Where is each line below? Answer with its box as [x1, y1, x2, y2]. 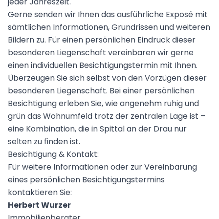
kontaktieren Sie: [8, 187, 72, 198]
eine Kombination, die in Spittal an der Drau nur [8, 123, 187, 135]
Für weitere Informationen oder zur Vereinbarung [8, 161, 197, 173]
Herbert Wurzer [8, 199, 71, 211]
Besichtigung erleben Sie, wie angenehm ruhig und [8, 98, 199, 109]
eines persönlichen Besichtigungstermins [8, 174, 165, 186]
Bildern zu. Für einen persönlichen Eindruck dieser [8, 34, 196, 46]
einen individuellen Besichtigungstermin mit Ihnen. [8, 60, 197, 71]
